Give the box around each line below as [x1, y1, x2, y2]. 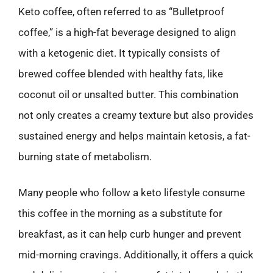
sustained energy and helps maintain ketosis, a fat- [18, 129, 250, 142]
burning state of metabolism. [18, 150, 152, 163]
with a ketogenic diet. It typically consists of [18, 46, 220, 59]
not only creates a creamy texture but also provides [18, 108, 253, 121]
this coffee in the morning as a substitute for [18, 207, 222, 219]
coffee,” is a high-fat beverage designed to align [18, 26, 236, 38]
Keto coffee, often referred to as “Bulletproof [18, 5, 224, 18]
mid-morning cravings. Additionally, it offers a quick [18, 249, 253, 261]
